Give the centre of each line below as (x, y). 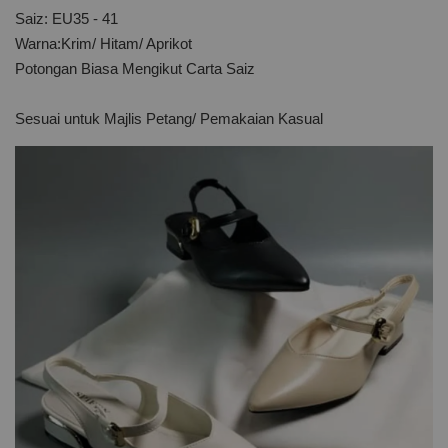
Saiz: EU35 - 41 (66, 18)
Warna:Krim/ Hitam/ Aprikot (103, 43)
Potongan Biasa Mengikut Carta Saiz (135, 68)
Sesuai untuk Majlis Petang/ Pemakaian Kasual (169, 118)
